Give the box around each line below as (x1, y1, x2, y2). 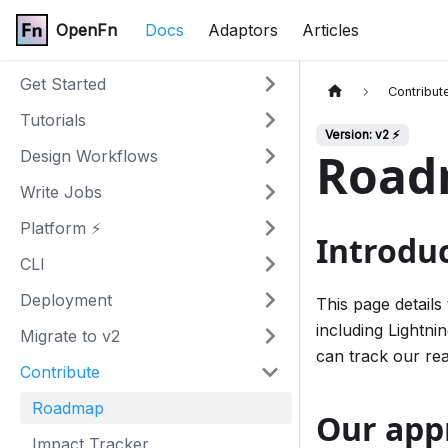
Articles (302, 20, 359, 40)
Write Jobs (20, 182, 102, 202)
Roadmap (32, 398, 104, 418)
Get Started (20, 74, 106, 94)
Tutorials (20, 110, 86, 130)
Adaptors (208, 20, 278, 40)
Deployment (20, 290, 112, 310)
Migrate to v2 (20, 326, 120, 346)
